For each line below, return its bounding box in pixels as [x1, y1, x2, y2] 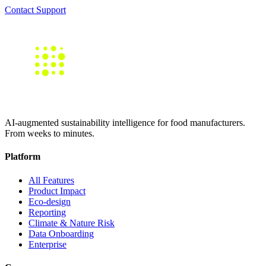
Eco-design [28, 196, 71, 207]
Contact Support [5, 4, 66, 15]
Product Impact [28, 185, 85, 196]
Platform [5, 151, 40, 162]
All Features [28, 175, 74, 185]
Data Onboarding [28, 228, 94, 239]
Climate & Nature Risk [28, 217, 115, 228]
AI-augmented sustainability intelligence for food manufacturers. [5, 118, 245, 128]
